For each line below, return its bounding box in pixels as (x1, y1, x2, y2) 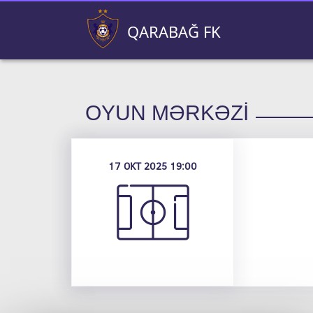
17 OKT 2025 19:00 (108, 161, 197, 172)
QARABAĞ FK (127, 21, 221, 42)
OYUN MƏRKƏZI (85, 101, 249, 124)
